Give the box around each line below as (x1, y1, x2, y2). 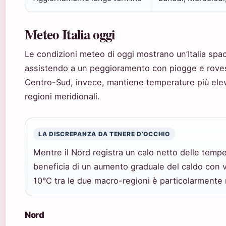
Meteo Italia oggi (25, 24, 115, 44)
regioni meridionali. (25, 91, 100, 102)
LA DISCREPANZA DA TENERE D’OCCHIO (38, 130, 170, 138)
